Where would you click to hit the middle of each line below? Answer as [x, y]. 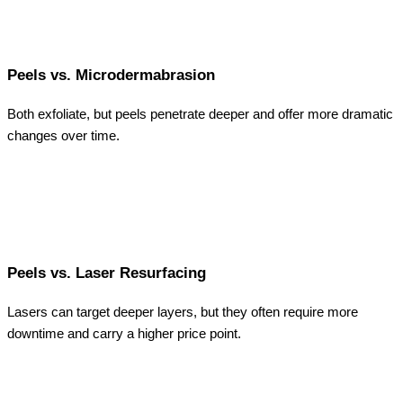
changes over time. [63, 136]
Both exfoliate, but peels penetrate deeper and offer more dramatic [200, 115]
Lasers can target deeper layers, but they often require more [183, 313]
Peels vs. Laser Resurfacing [107, 273]
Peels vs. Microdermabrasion [111, 76]
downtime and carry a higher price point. [124, 334]
